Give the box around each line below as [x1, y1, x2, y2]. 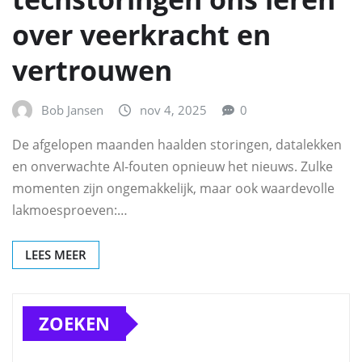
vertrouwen [12, 51, 172, 89]
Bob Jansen [41, 101, 103, 118]
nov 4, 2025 [140, 101, 207, 118]
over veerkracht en [12, 15, 271, 53]
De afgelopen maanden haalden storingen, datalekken [12, 136, 342, 154]
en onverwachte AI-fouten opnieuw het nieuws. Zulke [12, 158, 333, 176]
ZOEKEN [39, 311, 110, 336]
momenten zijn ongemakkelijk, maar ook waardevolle [12, 179, 335, 198]
